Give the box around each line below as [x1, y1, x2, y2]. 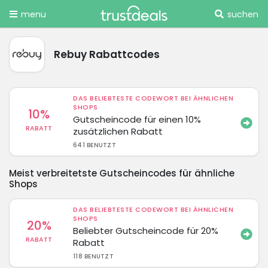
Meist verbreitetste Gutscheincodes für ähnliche [9, 166, 234, 179]
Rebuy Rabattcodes [54, 47, 160, 62]
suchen [227, 8, 258, 20]
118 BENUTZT [73, 251, 114, 261]
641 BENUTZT [73, 140, 116, 150]
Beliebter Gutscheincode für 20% [73, 224, 219, 237]
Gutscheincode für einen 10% [73, 112, 202, 126]
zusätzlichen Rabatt [73, 124, 163, 138]
